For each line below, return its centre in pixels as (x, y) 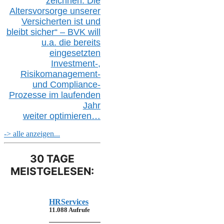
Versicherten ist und (61, 22)
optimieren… (75, 116)
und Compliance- (66, 85)
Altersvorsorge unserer (55, 11)
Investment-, (75, 64)
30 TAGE (52, 158)
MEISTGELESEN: (52, 171)
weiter (36, 116)
